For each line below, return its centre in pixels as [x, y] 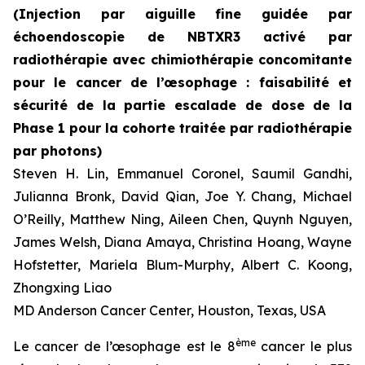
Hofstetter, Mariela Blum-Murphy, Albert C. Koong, [182, 265]
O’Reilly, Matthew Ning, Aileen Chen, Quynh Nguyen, [182, 219]
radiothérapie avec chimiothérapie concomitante [182, 59]
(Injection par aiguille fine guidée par [182, 14]
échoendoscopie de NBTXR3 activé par [182, 37]
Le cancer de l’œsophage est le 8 [124, 346]
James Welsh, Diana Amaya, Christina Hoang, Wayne [182, 242]
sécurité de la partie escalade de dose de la [182, 105]
